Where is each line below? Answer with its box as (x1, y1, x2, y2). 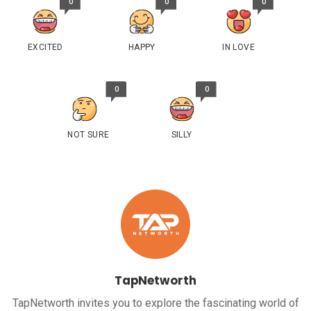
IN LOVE (222, 42, 255, 53)
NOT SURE (67, 130, 110, 140)
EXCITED (28, 42, 63, 53)
